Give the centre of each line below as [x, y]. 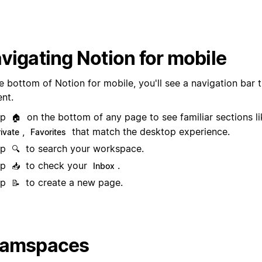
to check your [56, 166]
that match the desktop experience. [149, 132]
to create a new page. [73, 183]
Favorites [48, 132]
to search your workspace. [83, 149]
